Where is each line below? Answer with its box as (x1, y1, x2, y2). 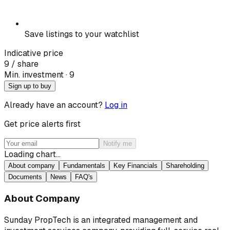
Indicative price (4, 48, 63, 59)
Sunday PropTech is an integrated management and (4, 214, 198, 225)
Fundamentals (63, 162, 105, 170)
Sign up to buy (8, 82, 51, 90)
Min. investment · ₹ (4, 69, 69, 81)
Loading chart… (4, 149, 61, 160)
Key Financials (113, 162, 158, 170)
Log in (105, 100, 127, 111)
